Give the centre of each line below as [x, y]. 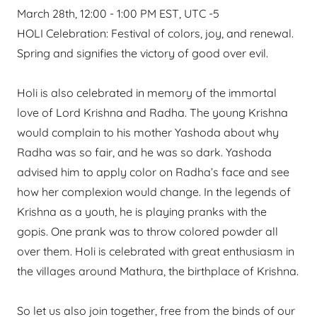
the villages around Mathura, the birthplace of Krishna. [158, 271]
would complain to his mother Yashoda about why [148, 132]
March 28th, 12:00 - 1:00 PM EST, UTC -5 [118, 13]
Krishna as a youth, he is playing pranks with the [142, 212]
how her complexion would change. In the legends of [154, 192]
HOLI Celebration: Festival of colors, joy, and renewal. [155, 33]
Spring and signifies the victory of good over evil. [144, 53]
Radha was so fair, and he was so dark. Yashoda [144, 152]
